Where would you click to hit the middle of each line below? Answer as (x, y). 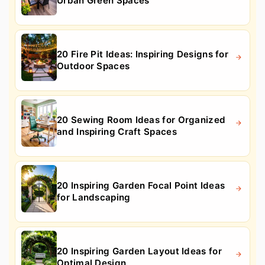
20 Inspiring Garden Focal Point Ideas (141, 185)
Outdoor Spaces (93, 66)
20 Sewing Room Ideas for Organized (141, 119)
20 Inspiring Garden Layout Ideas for (139, 251)
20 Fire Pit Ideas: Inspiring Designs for (143, 54)
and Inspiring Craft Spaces (117, 131)
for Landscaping (94, 197)
